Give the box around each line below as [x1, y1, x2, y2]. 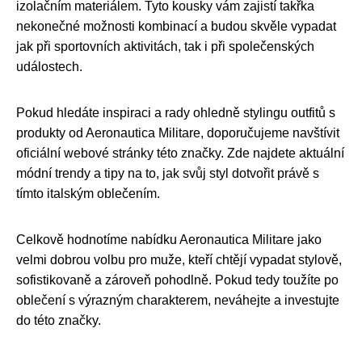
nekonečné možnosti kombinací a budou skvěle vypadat [16, 19, 336, 34]
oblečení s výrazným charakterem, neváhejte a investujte [16, 293, 339, 308]
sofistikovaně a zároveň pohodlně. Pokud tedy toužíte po [16, 273, 339, 288]
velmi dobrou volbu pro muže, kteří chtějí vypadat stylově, [16, 253, 342, 267]
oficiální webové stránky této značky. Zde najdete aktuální [16, 146, 344, 161]
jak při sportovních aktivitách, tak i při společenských [16, 40, 314, 54]
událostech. [16, 60, 82, 74]
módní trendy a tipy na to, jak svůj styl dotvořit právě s [16, 166, 319, 181]
